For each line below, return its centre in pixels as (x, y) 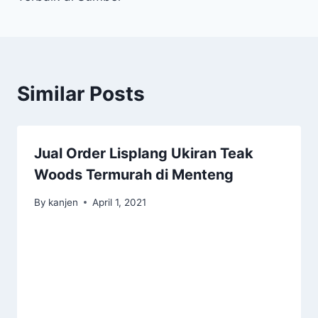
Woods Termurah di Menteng (134, 175)
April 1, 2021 (120, 202)
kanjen (64, 202)
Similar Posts (81, 94)
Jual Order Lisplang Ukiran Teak (144, 154)
